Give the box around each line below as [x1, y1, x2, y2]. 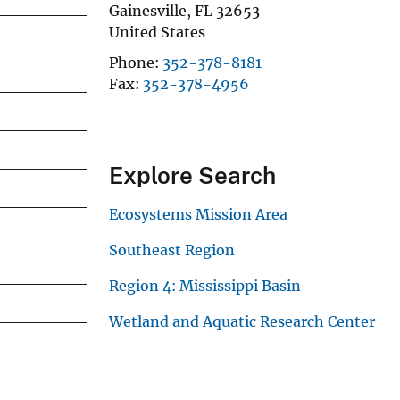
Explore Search [109, 161, 276, 189]
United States [109, 22, 205, 41]
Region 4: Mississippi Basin [109, 276, 301, 295]
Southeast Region [109, 240, 235, 259]
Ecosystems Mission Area [109, 204, 287, 223]
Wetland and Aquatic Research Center [109, 312, 375, 330]
